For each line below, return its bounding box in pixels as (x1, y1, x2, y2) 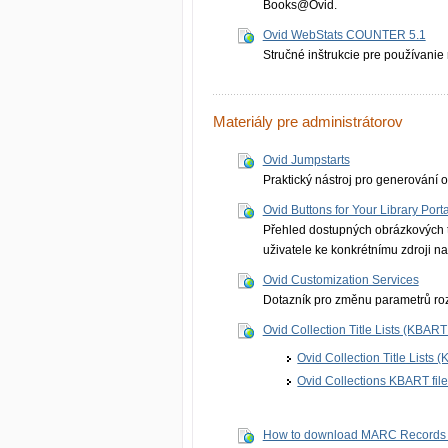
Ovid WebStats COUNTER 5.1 (262, 27, 426, 42)
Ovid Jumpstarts (262, 152, 350, 167)
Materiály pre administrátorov (213, 113, 403, 130)
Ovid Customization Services (262, 272, 419, 287)
